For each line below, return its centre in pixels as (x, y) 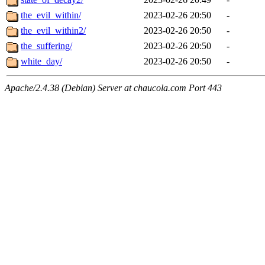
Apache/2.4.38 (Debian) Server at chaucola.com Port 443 (113, 88)
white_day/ (41, 62)
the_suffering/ (46, 46)
